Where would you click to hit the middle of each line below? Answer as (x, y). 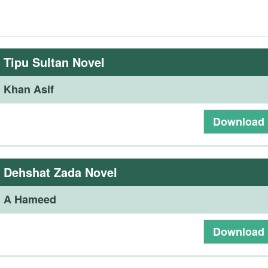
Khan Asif (29, 89)
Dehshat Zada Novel (61, 172)
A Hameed (30, 199)
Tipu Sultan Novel (54, 62)
